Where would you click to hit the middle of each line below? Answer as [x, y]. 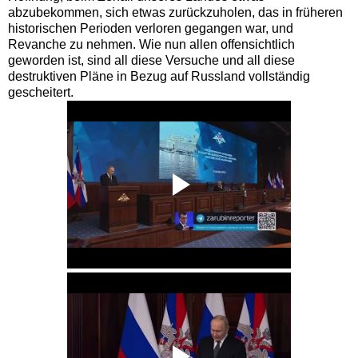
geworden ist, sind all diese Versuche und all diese [151, 60]
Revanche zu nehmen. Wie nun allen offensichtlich [151, 44]
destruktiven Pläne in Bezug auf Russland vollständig [159, 76]
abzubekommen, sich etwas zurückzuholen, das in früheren [175, 12]
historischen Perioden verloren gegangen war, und [151, 28]
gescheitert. [41, 92]
